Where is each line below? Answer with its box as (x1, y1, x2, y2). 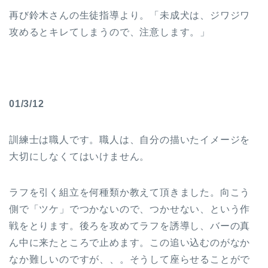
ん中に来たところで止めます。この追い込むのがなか (9, 237, 251, 248)
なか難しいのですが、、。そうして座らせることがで (9, 254, 251, 264)
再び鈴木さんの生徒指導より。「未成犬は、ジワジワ (9, 10, 251, 20)
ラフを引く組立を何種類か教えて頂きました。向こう (9, 187, 251, 197)
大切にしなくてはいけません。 (9, 151, 150, 162)
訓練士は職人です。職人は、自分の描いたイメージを (9, 135, 251, 145)
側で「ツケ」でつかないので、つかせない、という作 (9, 204, 251, 214)
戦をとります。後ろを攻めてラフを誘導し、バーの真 (9, 221, 251, 231)
